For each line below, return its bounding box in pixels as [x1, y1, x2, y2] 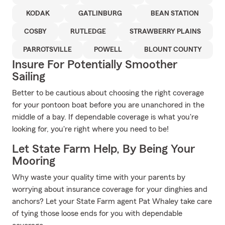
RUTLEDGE [70, 28, 106, 35]
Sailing [12, 71, 45, 83]
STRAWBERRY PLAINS [130, 28, 201, 35]
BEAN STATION [150, 10, 199, 17]
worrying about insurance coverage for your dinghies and [12, 185, 207, 193]
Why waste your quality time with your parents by [12, 173, 185, 181]
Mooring [12, 155, 55, 167]
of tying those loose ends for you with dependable [12, 209, 182, 217]
